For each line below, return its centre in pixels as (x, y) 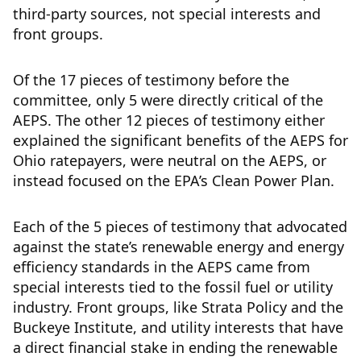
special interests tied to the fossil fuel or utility (173, 287)
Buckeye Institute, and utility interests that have (178, 327)
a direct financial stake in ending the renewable (175, 347)
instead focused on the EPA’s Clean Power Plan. (174, 180)
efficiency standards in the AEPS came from (162, 267)
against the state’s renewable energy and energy (178, 247)
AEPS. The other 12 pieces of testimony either (169, 120)
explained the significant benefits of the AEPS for (180, 140)
